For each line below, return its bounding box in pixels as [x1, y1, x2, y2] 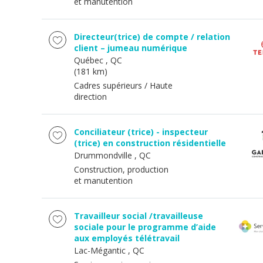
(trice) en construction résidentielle [74, 137, 226, 149]
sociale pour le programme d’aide [74, 221, 216, 232]
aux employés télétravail [74, 232, 180, 244]
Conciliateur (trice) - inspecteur [74, 126, 208, 137]
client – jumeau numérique [74, 42, 187, 53]
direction [74, 91, 107, 102]
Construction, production [74, 164, 168, 175]
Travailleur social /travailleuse [74, 210, 203, 221]
